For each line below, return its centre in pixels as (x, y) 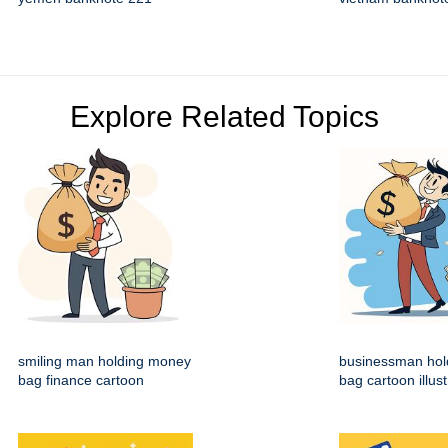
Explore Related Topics (224, 116)
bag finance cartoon (81, 379)
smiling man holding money (104, 360)
